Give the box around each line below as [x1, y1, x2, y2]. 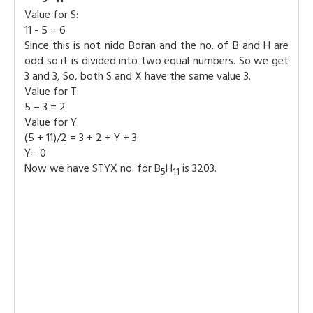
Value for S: [24, 5, 78, 24]
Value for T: [24, 82, 79, 101]
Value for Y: [24, 112, 79, 131]
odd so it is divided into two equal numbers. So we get [24, 51, 289, 70]
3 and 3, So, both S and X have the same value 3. [24, 66, 251, 85]
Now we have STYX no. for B [24, 159, 161, 177]
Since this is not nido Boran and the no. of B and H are [24, 36, 289, 54]
